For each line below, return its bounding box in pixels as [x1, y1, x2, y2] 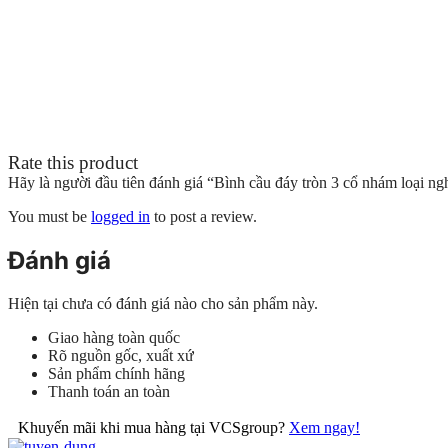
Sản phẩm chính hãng [48, 364, 185, 382]
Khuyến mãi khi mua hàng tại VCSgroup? [18, 418, 289, 436]
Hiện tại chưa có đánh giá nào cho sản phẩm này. [8, 294, 318, 312]
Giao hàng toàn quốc [48, 328, 180, 346]
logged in [91, 207, 150, 225]
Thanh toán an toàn [48, 382, 170, 400]
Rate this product [8, 151, 138, 173]
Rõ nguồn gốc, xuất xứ [48, 346, 194, 364]
